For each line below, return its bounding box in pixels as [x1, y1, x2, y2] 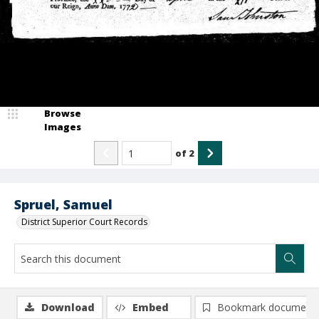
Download [41, 300, 95, 314]
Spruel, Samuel [14, 196, 113, 213]
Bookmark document [217, 300, 315, 314]
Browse [44, 107, 81, 120]
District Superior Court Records [21, 216, 147, 228]
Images [44, 120, 81, 133]
